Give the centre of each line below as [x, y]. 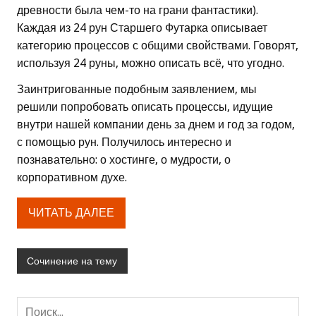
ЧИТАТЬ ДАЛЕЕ [71, 213]
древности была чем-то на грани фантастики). [138, 10]
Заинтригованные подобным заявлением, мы [137, 89]
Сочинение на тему [72, 261]
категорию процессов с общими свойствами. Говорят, [158, 45]
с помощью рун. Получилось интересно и [124, 142]
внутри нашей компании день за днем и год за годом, [156, 124]
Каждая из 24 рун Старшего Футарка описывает [142, 28]
